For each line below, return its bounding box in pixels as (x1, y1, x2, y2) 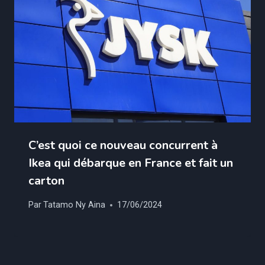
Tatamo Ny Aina (43, 200, 106, 211)
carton (28, 173, 64, 189)
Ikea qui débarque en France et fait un (28, 155, 233, 172)
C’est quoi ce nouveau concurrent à (28, 137, 218, 154)
